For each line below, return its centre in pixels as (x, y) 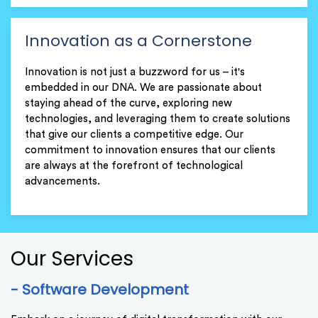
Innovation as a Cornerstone (138, 41)
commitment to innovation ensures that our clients (150, 150)
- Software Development (100, 290)
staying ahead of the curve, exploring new (128, 104)
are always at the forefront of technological (134, 166)
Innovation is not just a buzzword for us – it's (135, 72)
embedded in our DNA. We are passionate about (143, 88)
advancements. (62, 182)
